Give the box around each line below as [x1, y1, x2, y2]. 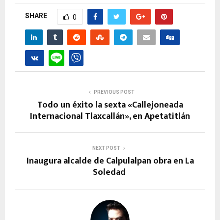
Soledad [92, 165, 128, 180]
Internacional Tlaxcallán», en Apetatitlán [30, 109, 190, 124]
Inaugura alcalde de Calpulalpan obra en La [26, 153, 194, 168]
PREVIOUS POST [93, 89, 135, 95]
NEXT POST [92, 145, 120, 151]
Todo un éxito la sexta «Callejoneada [37, 97, 183, 112]
